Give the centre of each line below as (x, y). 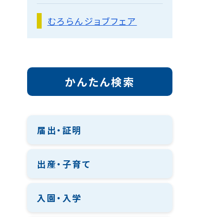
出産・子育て (64, 164)
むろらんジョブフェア (92, 21)
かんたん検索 (100, 81)
